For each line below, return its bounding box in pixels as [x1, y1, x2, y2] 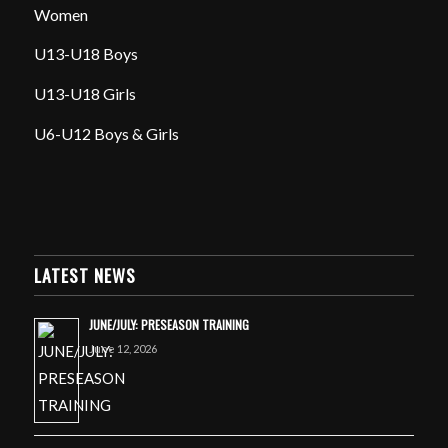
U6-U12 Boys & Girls [33, 123, 179, 143]
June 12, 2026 [88, 342, 157, 356]
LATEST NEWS [33, 262, 136, 289]
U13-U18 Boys [33, 44, 138, 64]
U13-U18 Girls [33, 83, 136, 103]
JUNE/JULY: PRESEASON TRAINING [88, 316, 249, 334]
